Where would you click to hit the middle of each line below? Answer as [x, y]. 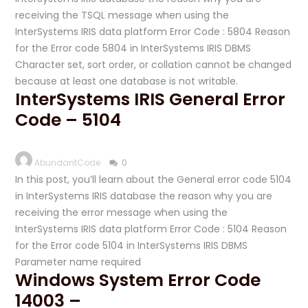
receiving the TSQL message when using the [122, 15]
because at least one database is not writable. [127, 81]
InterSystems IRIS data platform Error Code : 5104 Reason [151, 229]
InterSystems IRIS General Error [151, 99]
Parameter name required [78, 262]
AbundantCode [68, 163]
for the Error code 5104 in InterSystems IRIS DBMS [132, 245]
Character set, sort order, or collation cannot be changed [154, 65]
